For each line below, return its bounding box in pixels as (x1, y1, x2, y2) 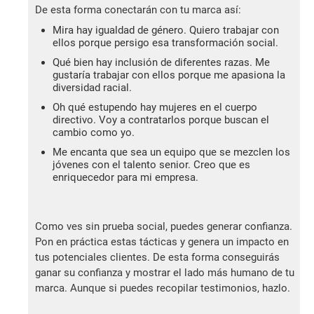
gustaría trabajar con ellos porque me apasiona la (53, 69, 285, 82)
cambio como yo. (53, 126, 135, 139)
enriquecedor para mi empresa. (53, 171, 198, 184)
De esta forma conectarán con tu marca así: (35, 4, 241, 17)
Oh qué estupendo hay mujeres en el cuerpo (53, 101, 257, 114)
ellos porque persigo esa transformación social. (53, 36, 278, 50)
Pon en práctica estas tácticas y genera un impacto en (35, 235, 289, 249)
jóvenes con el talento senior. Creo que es (53, 158, 250, 172)
